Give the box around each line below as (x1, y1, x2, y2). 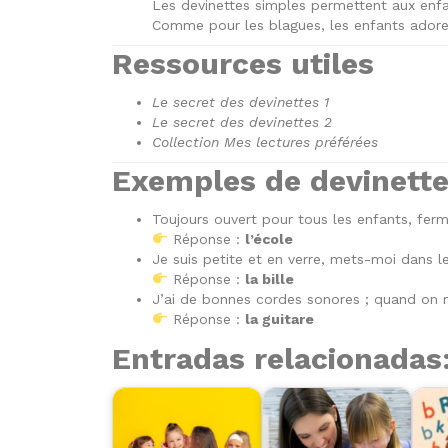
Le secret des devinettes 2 (152, 113, 332, 130)
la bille (244, 270, 294, 287)
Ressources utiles (112, 45, 374, 81)
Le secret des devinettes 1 (152, 93, 329, 110)
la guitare (244, 310, 314, 327)
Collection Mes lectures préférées (152, 133, 378, 150)
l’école (244, 230, 293, 247)
